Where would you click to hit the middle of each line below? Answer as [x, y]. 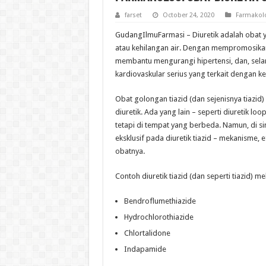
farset [133, 15]
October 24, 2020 [188, 15]
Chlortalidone [147, 233]
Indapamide [145, 249]
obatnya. [130, 151]
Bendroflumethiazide [160, 201]
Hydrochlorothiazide [159, 217]
